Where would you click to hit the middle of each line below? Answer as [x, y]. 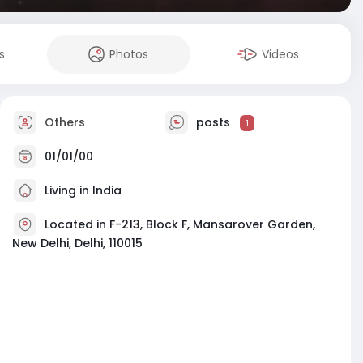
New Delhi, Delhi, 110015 [77, 243]
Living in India [81, 190]
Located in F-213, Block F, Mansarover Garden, [180, 224]
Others [63, 122]
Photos [129, 54]
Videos [281, 54]
